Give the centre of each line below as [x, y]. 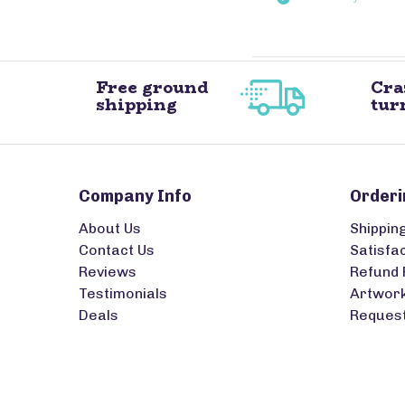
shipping [136, 105]
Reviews [108, 272]
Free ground [151, 88]
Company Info [135, 196]
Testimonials [123, 293]
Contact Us [117, 250]
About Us [110, 228]
